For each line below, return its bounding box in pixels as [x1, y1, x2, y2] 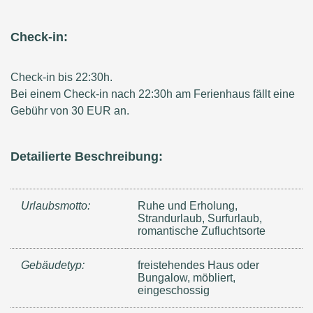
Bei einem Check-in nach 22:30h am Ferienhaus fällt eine [10, 88, 295, 101]
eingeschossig [138, 284, 210, 297]
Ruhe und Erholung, [138, 200, 238, 212]
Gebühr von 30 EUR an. [10, 105, 129, 117]
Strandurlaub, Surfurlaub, [138, 212, 263, 225]
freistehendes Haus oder [138, 259, 260, 272]
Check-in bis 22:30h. [10, 71, 112, 84]
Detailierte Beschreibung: [10, 150, 163, 164]
